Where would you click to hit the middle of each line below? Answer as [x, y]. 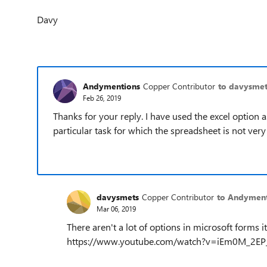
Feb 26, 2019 [102, 97]
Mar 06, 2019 [116, 208]
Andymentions [111, 86]
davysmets [118, 197]
